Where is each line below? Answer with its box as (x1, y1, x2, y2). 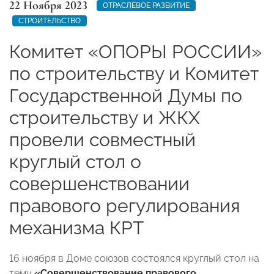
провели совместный (9, 128, 196, 150)
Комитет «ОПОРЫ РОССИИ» (9, 40, 262, 62)
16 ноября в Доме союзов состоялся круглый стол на (9, 252, 259, 264)
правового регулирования (9, 194, 240, 217)
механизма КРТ (9, 217, 144, 239)
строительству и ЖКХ (9, 106, 200, 128)
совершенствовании (9, 172, 190, 194)
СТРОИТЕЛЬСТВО (18, 16, 81, 25)
